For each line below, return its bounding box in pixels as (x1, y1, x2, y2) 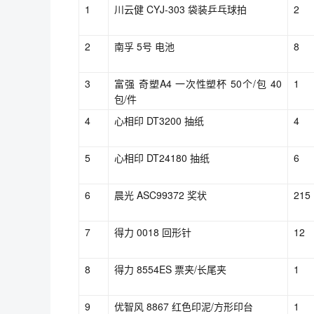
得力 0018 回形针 (114, 225, 191, 239)
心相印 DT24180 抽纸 (114, 151, 210, 165)
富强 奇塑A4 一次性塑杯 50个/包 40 (114, 76, 282, 90)
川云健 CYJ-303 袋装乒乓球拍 (114, 2, 247, 16)
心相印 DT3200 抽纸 (114, 114, 204, 128)
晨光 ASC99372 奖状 (114, 188, 207, 202)
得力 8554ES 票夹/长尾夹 (114, 262, 226, 276)
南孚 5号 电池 (114, 39, 175, 53)
